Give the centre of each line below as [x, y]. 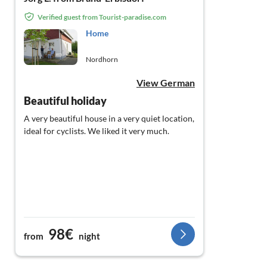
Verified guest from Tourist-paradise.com [102, 17]
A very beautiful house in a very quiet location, [109, 119]
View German [165, 83]
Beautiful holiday [65, 101]
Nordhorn [102, 60]
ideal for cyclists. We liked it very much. [97, 131]
